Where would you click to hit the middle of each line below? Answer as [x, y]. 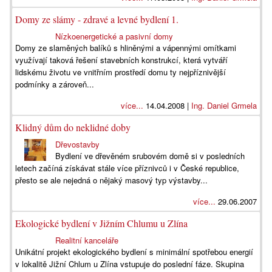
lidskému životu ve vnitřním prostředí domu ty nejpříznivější [121, 72]
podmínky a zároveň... [55, 84]
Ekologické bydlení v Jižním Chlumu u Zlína [101, 223]
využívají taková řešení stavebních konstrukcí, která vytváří [121, 60]
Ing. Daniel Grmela [224, 105]
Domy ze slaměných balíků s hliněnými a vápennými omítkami [126, 48]
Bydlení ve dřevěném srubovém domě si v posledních [150, 156]
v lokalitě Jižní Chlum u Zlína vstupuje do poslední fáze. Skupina [130, 264]
